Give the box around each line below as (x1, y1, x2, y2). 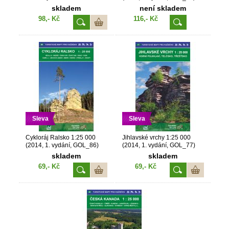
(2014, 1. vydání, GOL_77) (122, 142, 195, 149)
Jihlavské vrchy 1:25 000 (122, 134, 191, 142)
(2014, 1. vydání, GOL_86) (25, 142, 99, 149)
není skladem (140, 4, 186, 13)
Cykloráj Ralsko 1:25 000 (25, 134, 96, 142)
